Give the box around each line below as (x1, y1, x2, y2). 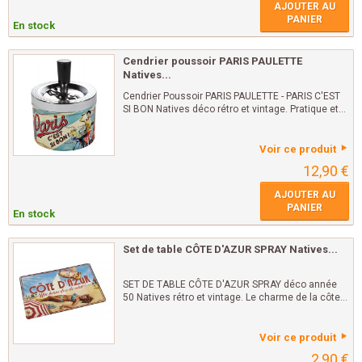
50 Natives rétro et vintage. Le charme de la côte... (123, 292, 347, 303)
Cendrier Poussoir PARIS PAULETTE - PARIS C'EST (123, 90, 340, 102)
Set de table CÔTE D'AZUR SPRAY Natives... (123, 243, 338, 255)
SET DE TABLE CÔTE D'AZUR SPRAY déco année (123, 279, 337, 290)
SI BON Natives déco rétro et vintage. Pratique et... (123, 103, 346, 115)
